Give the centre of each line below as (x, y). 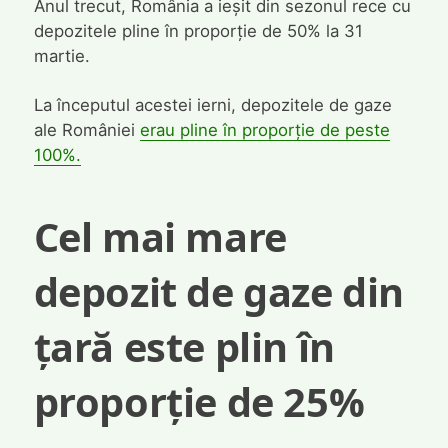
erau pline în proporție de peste (264, 129)
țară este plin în (184, 347)
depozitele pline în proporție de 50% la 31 (198, 30)
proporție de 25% (199, 402)
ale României (86, 129)
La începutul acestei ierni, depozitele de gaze (212, 104)
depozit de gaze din (218, 292)
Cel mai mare (160, 237)
